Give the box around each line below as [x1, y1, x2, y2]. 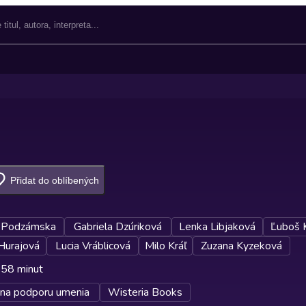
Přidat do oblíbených [10, 175, 99, 186]
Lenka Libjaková [179, 219, 255, 234]
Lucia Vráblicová [55, 238, 130, 253]
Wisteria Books [108, 285, 182, 300]
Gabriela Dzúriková [74, 219, 162, 234]
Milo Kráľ [144, 238, 187, 253]
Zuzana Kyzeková [201, 238, 282, 253]
